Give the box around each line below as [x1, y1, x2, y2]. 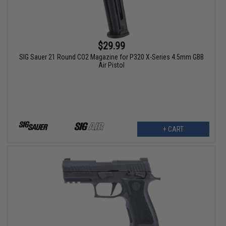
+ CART [162, 125, 184, 134]
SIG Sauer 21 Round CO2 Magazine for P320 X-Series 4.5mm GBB [19, 53, 204, 62]
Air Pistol [98, 61, 125, 70]
